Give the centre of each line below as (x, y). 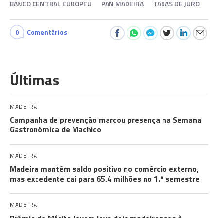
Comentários (47, 32)
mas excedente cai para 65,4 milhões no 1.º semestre (105, 179)
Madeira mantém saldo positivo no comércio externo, (104, 169)
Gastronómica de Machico (55, 129)
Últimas (35, 80)
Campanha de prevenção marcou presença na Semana (106, 120)
